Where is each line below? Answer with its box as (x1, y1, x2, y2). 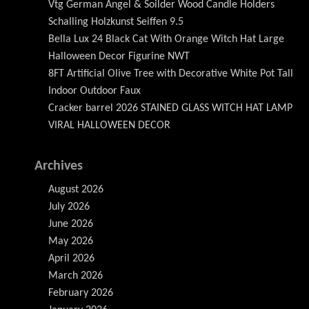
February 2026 (48, 288, 113, 299)
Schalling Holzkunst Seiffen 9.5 (48, 17, 183, 28)
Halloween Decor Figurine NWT (48, 51, 190, 62)
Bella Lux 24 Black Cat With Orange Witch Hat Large (48, 34, 284, 45)
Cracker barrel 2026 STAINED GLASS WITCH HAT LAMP (48, 103, 292, 114)
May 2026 (48, 236, 93, 247)
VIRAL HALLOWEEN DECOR (48, 120, 170, 131)
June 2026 (48, 219, 93, 230)
